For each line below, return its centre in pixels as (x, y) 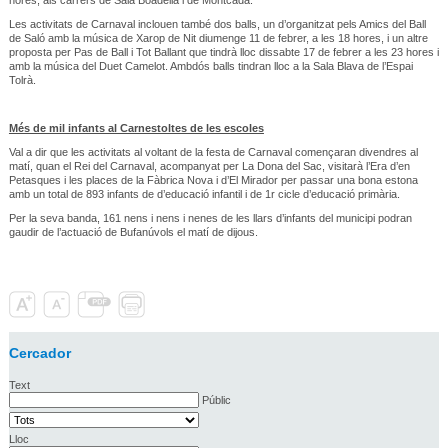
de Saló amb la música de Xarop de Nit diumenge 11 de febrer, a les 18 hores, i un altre (218, 37)
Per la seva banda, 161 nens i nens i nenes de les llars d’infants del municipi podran (210, 217)
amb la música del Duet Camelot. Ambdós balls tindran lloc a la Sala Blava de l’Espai (210, 65)
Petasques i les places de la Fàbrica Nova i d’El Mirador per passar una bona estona (213, 179)
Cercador (39, 352)
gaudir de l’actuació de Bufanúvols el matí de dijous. (133, 231)
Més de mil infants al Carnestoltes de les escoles (136, 127)
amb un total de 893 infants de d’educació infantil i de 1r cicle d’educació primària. (204, 193)
